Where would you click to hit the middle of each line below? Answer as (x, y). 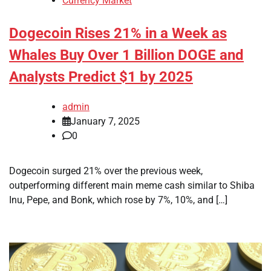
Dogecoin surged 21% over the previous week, (106, 171)
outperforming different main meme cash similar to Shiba (132, 185)
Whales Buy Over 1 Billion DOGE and (126, 55)
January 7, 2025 (105, 121)
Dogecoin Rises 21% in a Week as (118, 34)
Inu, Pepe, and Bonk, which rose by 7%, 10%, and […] (118, 200)
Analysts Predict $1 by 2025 (101, 77)
